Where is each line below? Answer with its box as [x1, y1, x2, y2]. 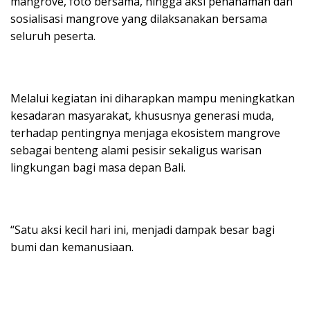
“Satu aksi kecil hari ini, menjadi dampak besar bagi [10, 222, 275, 238]
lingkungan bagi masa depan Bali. [10, 160, 185, 176]
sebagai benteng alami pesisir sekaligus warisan [10, 143, 262, 158]
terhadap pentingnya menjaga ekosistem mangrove [10, 125, 280, 141]
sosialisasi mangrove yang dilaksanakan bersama [10, 11, 267, 27]
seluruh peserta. [10, 28, 95, 44]
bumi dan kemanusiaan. [10, 239, 134, 255]
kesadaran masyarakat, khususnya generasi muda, [10, 108, 274, 124]
